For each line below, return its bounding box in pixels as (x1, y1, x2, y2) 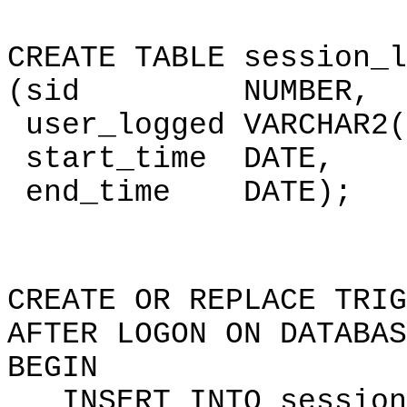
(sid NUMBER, (7, 75, 371, 109)
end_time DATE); (7, 176, 352, 210)
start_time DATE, (7, 143, 334, 176)
